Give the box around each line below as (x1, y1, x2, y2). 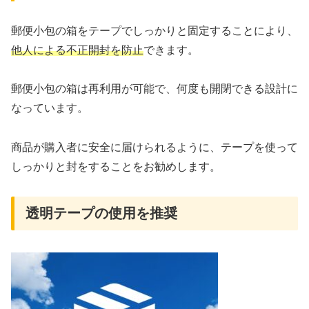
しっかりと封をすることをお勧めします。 (11, 161, 221, 173)
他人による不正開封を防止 (11, 43, 143, 56)
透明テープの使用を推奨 (26, 206, 177, 221)
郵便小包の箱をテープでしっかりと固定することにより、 (11, 24, 298, 37)
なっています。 (11, 102, 88, 114)
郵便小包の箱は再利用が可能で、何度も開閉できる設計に (11, 83, 298, 95)
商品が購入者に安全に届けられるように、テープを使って (11, 141, 298, 154)
